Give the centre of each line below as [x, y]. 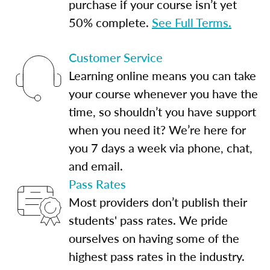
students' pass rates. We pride [148, 220]
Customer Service [116, 57]
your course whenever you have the [163, 93]
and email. [96, 165]
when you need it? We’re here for [157, 129]
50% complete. [110, 22]
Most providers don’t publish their [158, 202]
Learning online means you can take [162, 75]
